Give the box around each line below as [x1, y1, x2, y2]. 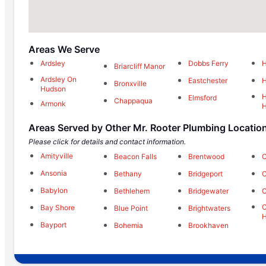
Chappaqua [114, 96, 153, 106]
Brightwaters [188, 203, 230, 213]
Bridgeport [188, 169, 223, 178]
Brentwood [188, 151, 224, 161]
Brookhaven [188, 220, 229, 230]
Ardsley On [40, 75, 77, 84]
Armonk [40, 99, 66, 109]
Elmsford [188, 93, 217, 103]
